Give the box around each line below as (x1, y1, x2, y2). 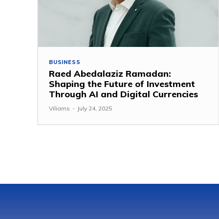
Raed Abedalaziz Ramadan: (49, 67, 171, 79)
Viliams (49, 104, 70, 112)
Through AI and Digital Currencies (49, 88, 198, 100)
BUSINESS (49, 58, 81, 66)
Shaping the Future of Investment (49, 78, 195, 89)
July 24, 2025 (77, 104, 112, 112)
